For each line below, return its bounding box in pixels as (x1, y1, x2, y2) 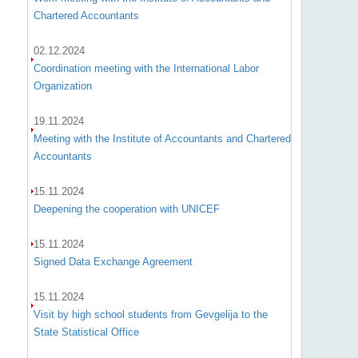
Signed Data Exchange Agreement (33, 256, 193, 268)
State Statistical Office (33, 326, 139, 338)
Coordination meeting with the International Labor (33, 62, 259, 74)
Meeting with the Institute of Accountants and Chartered (33, 133, 291, 145)
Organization (33, 80, 92, 92)
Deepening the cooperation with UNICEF (33, 203, 220, 215)
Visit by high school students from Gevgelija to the (33, 308, 268, 320)
